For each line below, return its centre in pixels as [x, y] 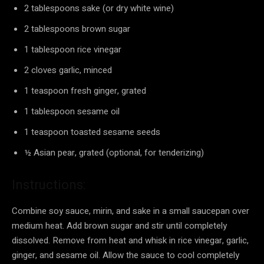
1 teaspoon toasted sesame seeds [92, 132]
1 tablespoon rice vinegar [73, 49]
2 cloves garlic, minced [68, 70]
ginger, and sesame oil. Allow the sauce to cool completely [126, 255]
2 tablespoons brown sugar [77, 29]
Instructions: [49, 184]
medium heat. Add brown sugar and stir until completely [119, 225]
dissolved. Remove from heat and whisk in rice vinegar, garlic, [130, 240]
